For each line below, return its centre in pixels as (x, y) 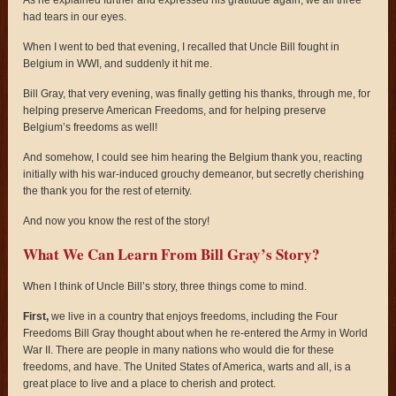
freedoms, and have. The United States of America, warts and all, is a (187, 366)
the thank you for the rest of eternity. (108, 190)
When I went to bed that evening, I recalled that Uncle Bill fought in (182, 46)
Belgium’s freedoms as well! (91, 127)
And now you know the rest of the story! (117, 221)
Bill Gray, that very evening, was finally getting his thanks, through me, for (197, 93)
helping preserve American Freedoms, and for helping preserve (175, 110)
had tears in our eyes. (75, 16)
